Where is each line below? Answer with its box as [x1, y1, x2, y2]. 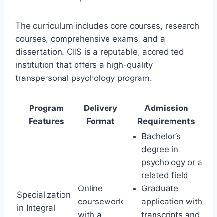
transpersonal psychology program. [15, 73, 152, 83]
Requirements [137, 116, 195, 126]
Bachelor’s [141, 131, 181, 141]
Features [29, 116, 64, 126]
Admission [144, 103, 188, 113]
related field [141, 170, 188, 180]
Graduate [141, 183, 178, 193]
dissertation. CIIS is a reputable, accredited [15, 46, 184, 57]
